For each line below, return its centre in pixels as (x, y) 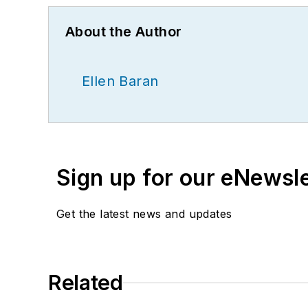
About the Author (124, 32)
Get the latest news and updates (144, 214)
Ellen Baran (120, 81)
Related (86, 283)
